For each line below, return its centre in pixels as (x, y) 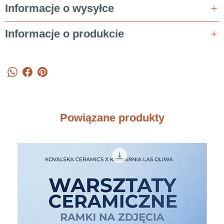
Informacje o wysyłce (59, 8)
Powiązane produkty (112, 117)
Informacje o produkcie (64, 34)
